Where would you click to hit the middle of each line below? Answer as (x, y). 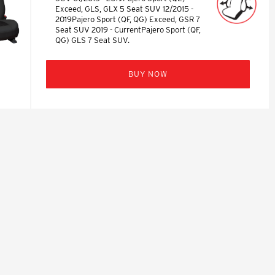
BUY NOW (148, 74)
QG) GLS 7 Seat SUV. (93, 40)
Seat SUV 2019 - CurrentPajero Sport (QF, (128, 29)
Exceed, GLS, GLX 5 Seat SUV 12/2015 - (125, 9)
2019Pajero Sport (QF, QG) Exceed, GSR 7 (128, 19)
